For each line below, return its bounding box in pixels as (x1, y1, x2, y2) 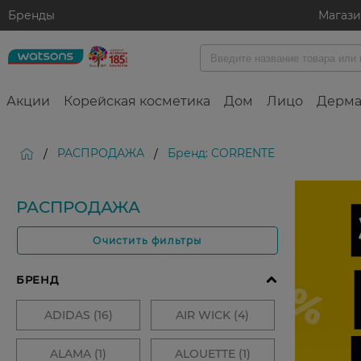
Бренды (8, 8, 55, 23)
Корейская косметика (64, 93, 210, 110)
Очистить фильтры (93, 234, 202, 247)
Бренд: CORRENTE (168, 146, 275, 161)
